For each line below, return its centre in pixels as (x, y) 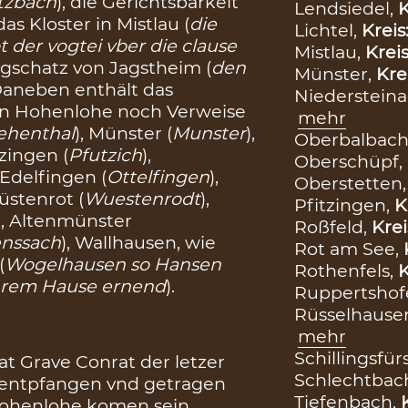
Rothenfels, (346, 270)
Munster (209, 133)
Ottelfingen (158, 177)
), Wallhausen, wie (139, 243)
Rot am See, (348, 248)
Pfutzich (106, 155)
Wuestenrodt (143, 199)
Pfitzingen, (344, 204)
